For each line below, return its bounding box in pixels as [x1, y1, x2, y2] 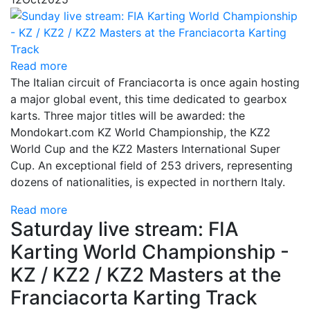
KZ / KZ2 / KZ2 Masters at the [10, 263, 281, 287]
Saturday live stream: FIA [10, 217, 239, 241]
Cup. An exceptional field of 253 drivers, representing [10, 158, 293, 173]
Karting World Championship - [10, 240, 289, 264]
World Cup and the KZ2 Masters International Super [10, 142, 280, 156]
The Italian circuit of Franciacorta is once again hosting [10, 75, 300, 90]
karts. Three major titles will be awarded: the [10, 109, 245, 123]
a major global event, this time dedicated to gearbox [10, 92, 287, 107]
